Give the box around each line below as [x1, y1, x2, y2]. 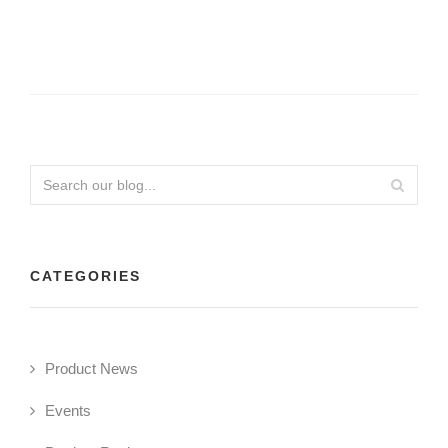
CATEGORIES [30, 268, 141, 285]
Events [45, 402, 91, 420]
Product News [45, 360, 138, 378]
